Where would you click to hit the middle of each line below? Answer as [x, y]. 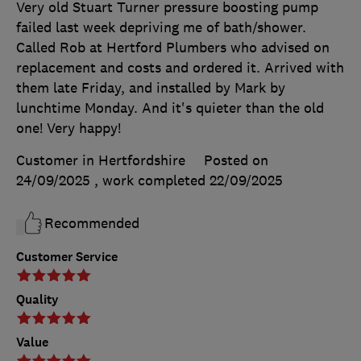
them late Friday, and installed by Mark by [151, 88]
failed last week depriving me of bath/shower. [161, 28]
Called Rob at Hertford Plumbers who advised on [173, 48]
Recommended [92, 224]
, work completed [152, 181]
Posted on [236, 161]
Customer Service [67, 257]
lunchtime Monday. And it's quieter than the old [170, 108]
